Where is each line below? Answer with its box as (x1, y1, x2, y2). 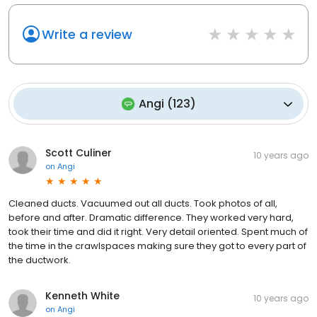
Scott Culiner (45, 146, 112, 161)
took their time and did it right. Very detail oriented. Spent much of (8, 225, 308, 239)
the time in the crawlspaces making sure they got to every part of (8, 239, 306, 253)
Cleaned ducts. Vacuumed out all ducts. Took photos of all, (8, 197, 277, 211)
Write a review (42, 25, 132, 44)
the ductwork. (8, 253, 71, 267)
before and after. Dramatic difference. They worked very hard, (8, 211, 294, 225)
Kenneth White (45, 289, 120, 304)
